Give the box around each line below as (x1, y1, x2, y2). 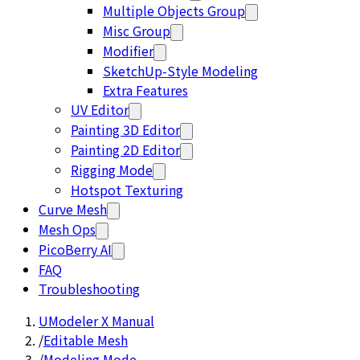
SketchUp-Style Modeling (103, 61, 258, 80)
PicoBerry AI (39, 239, 112, 259)
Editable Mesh (43, 330, 128, 350)
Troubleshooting (39, 279, 140, 298)
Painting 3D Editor (71, 120, 180, 139)
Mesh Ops (39, 219, 96, 239)
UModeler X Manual (39, 311, 154, 330)
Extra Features (103, 80, 188, 100)
